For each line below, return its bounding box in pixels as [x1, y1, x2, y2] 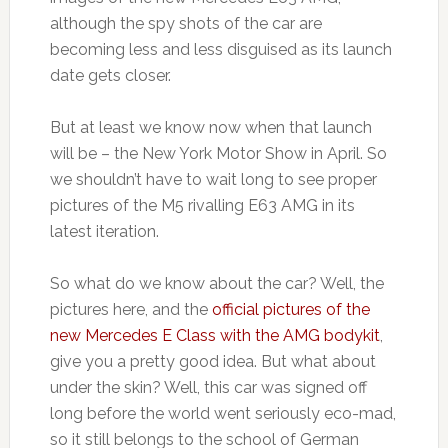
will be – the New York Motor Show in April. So [49, 144, 387, 164]
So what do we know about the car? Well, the [49, 274, 384, 294]
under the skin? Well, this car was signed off [49, 378, 367, 398]
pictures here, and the [49, 300, 212, 320]
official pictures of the [211, 300, 370, 320]
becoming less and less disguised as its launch [49, 40, 392, 60]
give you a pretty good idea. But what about [49, 352, 376, 372]
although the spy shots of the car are [49, 14, 322, 34]
